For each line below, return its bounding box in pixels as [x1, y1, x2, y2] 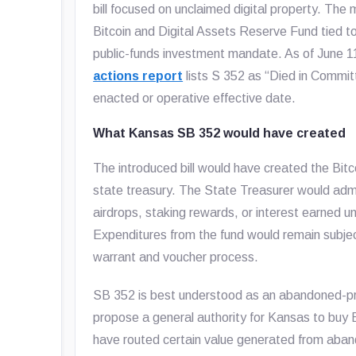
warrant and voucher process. [93, 250, 259, 264]
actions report [93, 69, 184, 83]
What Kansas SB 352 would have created [93, 126, 346, 140]
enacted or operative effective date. [93, 91, 296, 105]
